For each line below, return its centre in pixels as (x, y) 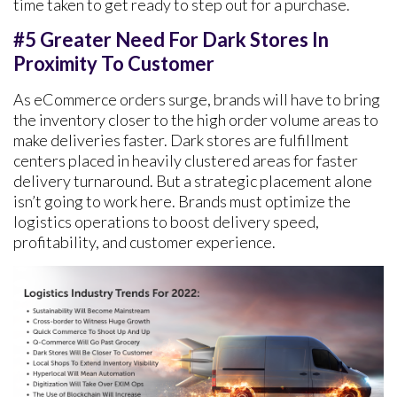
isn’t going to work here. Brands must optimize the (182, 202)
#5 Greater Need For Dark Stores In (171, 40)
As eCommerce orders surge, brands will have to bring (197, 100)
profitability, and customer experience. (144, 242)
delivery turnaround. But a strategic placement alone (193, 181)
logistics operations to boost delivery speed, (166, 222)
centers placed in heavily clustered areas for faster (186, 161)
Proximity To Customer (114, 64)
